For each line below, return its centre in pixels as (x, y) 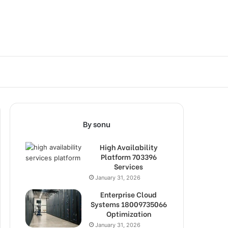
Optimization (129, 213)
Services (129, 166)
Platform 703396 (129, 156)
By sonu (97, 124)
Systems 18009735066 (129, 204)
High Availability (129, 147)
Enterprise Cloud (129, 194)
